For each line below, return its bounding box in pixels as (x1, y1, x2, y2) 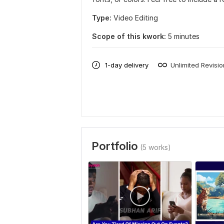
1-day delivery (105, 60, 148, 69)
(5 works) (140, 143, 171, 151)
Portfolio (91, 139, 138, 152)
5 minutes (168, 32, 199, 40)
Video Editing (113, 13, 158, 22)
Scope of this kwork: (92, 32, 166, 40)
